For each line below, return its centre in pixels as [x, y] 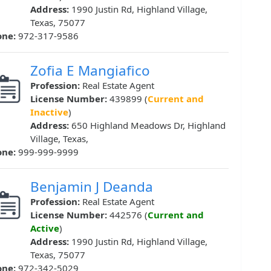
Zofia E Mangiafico [90, 71]
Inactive [49, 112]
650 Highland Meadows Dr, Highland [149, 126]
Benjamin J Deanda [92, 187]
